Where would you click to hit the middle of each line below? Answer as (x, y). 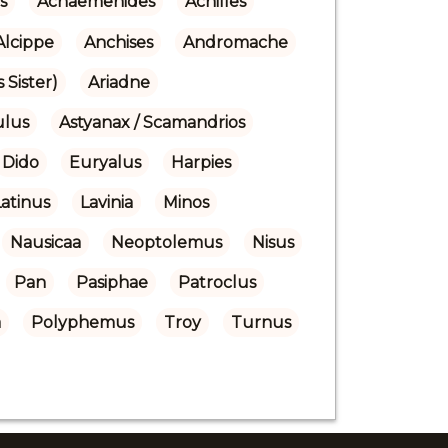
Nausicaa (45, 242)
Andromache (235, 42)
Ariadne (118, 82)
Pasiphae (111, 282)
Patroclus (216, 282)
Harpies (200, 162)
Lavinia (106, 202)
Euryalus (104, 162)
